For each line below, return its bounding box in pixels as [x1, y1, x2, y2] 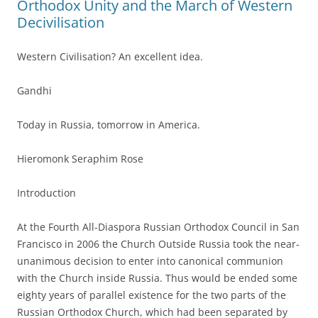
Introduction [17, 185, 76, 199]
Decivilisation [17, 12, 104, 32]
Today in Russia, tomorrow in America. [17, 117, 200, 131]
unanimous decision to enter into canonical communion [17, 253, 283, 268]
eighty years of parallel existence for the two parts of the [17, 287, 286, 302]
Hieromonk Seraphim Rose [17, 151, 143, 165]
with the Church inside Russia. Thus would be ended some [17, 270, 297, 285]
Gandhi [17, 83, 52, 97]
